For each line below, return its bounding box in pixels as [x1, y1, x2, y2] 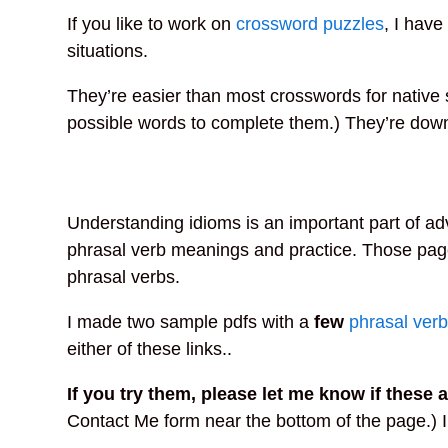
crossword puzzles [236, 13, 385, 34]
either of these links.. [67, 338, 233, 359]
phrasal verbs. [67, 266, 181, 287]
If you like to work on [67, 13, 237, 34]
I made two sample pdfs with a [67, 311, 315, 332]
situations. [67, 40, 149, 61]
